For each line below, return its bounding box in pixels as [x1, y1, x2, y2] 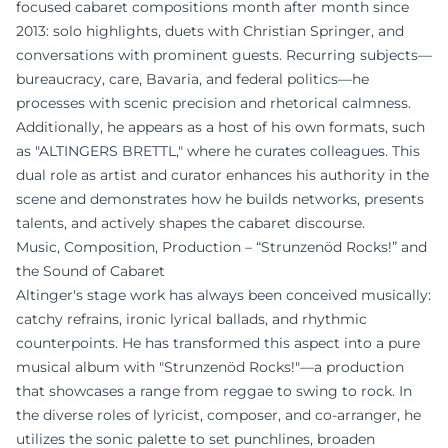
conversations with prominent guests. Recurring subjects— [16, 45, 432, 64]
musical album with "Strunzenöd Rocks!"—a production [16, 357, 404, 376]
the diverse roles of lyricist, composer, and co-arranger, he [16, 405, 421, 424]
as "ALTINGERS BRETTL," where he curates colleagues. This [16, 141, 420, 160]
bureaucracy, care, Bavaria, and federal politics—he [16, 69, 369, 88]
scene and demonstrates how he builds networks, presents [16, 189, 424, 208]
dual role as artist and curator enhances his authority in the [16, 165, 429, 184]
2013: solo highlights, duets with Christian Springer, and [16, 21, 404, 40]
